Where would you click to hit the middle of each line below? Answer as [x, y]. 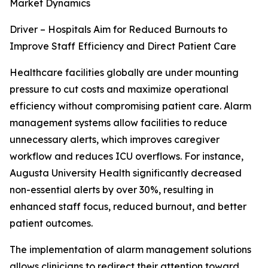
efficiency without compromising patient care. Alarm [130, 106]
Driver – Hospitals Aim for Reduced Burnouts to [118, 30]
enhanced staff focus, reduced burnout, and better [128, 207]
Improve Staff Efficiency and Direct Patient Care [123, 46]
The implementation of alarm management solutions [130, 250]
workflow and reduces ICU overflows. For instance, [127, 156]
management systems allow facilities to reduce [118, 123]
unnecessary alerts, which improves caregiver [115, 140]
